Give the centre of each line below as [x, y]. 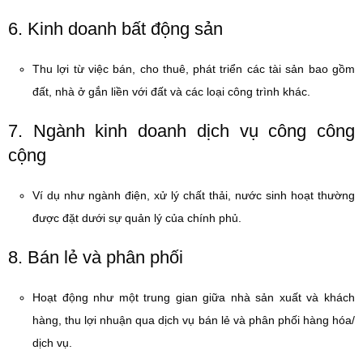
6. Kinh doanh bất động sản [115, 29]
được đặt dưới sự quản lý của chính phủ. [137, 218]
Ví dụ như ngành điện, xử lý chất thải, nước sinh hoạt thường [194, 195]
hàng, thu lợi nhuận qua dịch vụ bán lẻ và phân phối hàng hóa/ [194, 320]
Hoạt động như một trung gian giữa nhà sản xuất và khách [194, 297]
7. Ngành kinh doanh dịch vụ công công [181, 131]
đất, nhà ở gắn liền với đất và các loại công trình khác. [171, 92]
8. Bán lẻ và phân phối [96, 257]
